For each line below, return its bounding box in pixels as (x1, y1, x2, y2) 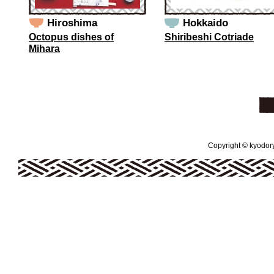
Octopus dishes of (29, 32, 114, 42)
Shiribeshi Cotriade (165, 32, 254, 42)
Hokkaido (183, 17, 228, 29)
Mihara (29, 43, 60, 54)
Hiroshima (47, 17, 97, 29)
